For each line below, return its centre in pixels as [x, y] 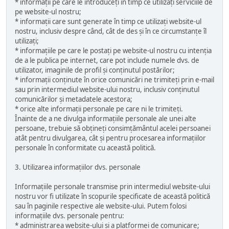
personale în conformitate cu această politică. [85, 148]
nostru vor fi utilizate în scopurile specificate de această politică [112, 196]
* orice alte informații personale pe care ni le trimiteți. [99, 109]
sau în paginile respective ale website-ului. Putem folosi [101, 206]
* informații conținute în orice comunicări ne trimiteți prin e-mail [114, 80]
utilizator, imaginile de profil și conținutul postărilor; [95, 70]
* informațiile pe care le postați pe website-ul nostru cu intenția [113, 51]
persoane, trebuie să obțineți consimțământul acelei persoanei [113, 128]
